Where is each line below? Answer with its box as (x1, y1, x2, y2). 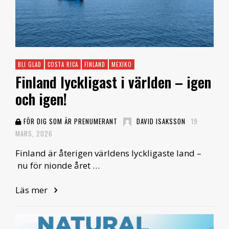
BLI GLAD (18, 60, 41, 69)
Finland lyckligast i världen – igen (15, 72, 211, 93)
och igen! (15, 88, 67, 110)
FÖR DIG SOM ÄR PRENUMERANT (21, 116, 118, 127)
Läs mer (15, 184, 50, 196)
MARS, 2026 (15, 128, 53, 139)
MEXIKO (111, 60, 132, 69)
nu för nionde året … (15, 159, 100, 172)
